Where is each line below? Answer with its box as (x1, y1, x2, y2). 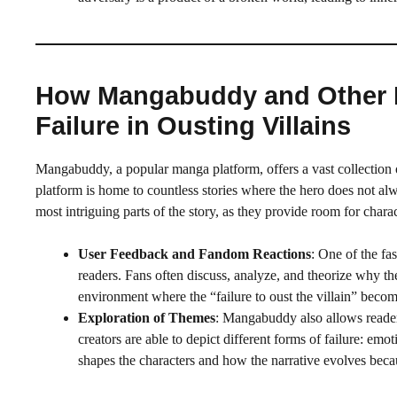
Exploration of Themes (78, 309, 215, 325)
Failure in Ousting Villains (35, 111, 351, 140)
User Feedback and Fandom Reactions (78, 245, 311, 261)
